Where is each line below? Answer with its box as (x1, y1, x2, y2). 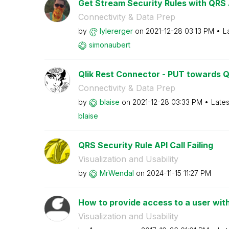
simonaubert (88, 40, 130, 49)
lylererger (99, 27, 133, 35)
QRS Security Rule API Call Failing (78, 140, 213, 150)
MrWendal (99, 169, 134, 177)
